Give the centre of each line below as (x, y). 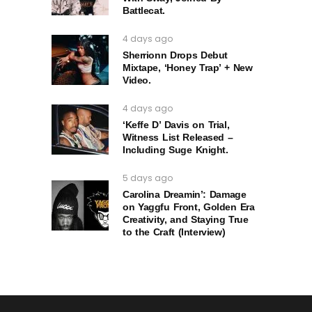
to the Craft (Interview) (174, 232)
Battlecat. (144, 11)
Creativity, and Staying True (186, 220)
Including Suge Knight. (175, 150)
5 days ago (148, 178)
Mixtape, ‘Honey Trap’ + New (188, 68)
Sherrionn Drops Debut (175, 55)
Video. (137, 80)
